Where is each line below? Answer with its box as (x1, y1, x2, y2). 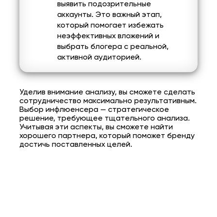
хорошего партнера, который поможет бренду (19, 132, 195, 140)
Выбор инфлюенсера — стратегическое (19, 106, 169, 114)
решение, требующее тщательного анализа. (19, 115, 190, 123)
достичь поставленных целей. (19, 141, 132, 149)
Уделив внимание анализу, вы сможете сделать (19, 89, 195, 97)
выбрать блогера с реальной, (57, 43, 169, 51)
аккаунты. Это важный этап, (57, 11, 162, 19)
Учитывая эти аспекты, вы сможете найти (19, 124, 173, 132)
